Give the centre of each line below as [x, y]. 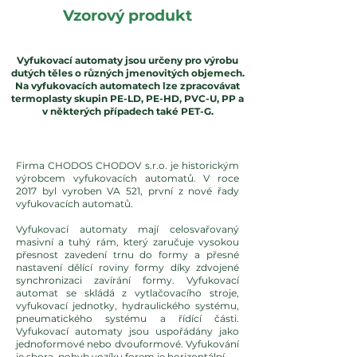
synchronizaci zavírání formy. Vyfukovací [127, 280]
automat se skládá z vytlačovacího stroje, [127, 293]
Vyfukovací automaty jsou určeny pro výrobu [127, 60]
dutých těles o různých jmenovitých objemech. [127, 73]
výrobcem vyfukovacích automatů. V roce [127, 178]
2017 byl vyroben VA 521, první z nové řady [127, 191]
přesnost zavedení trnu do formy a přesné [127, 255]
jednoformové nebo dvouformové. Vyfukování [127, 344]
